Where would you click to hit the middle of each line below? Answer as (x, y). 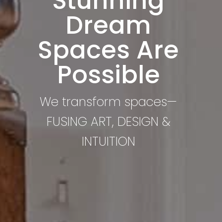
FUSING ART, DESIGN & (108, 122)
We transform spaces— (109, 102)
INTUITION (108, 141)
